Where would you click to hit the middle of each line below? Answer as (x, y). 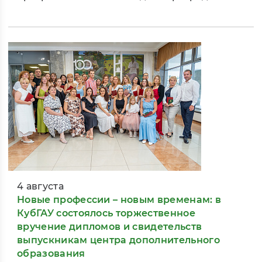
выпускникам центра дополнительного (118, 240)
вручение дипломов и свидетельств (110, 227)
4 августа (40, 187)
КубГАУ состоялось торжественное (106, 213)
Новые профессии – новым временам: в (119, 200)
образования (51, 254)
